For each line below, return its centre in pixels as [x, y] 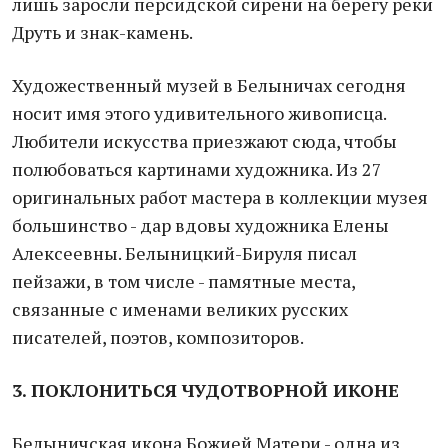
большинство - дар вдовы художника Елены [200, 225]
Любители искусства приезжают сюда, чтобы [204, 141]
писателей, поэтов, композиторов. [158, 337]
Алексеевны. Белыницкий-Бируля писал [184, 253]
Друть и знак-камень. [102, 32]
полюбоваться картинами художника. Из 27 [197, 169]
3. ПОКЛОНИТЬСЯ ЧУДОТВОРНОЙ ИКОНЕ [205, 390]
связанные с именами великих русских [180, 309]
